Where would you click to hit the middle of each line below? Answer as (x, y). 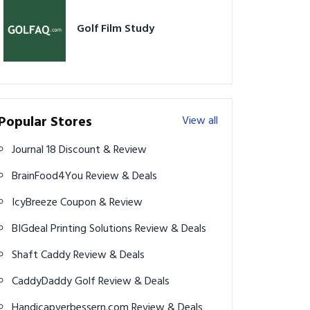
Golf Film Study (116, 29)
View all (200, 121)
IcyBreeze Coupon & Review (101, 202)
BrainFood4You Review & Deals (121, 176)
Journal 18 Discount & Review (103, 150)
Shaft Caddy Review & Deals (109, 255)
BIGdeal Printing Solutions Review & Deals (171, 229)
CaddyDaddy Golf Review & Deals (134, 281)
